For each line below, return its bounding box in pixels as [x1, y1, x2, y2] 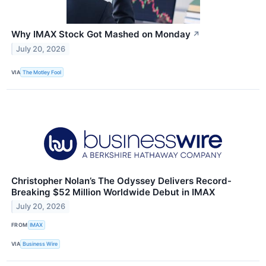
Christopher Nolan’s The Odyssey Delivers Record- [11, 175, 232, 186]
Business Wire [23, 240, 58, 248]
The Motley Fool [23, 68, 62, 75]
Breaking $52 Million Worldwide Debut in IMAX [11, 186, 215, 198]
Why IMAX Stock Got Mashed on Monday [11, 28, 191, 40]
